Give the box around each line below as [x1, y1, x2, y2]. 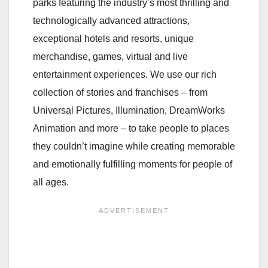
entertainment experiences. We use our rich [33, 69, 217, 80]
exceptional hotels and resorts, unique [33, 33, 194, 44]
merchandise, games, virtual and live [33, 51, 188, 62]
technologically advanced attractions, [33, 15, 190, 26]
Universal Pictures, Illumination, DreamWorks [33, 105, 225, 115]
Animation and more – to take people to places [33, 123, 229, 133]
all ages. [33, 176, 69, 187]
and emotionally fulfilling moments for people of [33, 159, 232, 169]
